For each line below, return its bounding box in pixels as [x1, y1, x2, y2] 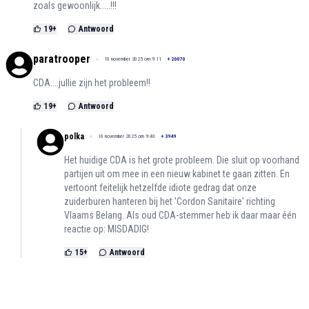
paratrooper [33, 52, 90, 66]
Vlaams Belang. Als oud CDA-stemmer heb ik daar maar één [64, 210, 297, 221]
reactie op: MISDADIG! [64, 223, 149, 235]
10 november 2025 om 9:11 [104, 56, 161, 63]
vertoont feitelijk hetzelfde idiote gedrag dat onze [64, 182, 257, 194]
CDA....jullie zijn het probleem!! [33, 77, 150, 89]
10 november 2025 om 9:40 [98, 133, 155, 140]
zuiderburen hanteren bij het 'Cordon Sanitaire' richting [64, 196, 275, 208]
